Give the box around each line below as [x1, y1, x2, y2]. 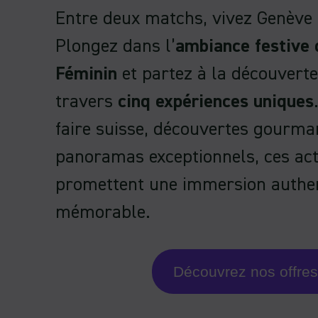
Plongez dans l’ [55, 37, 175, 56]
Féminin [55, 65, 117, 84]
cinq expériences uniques [118, 92, 314, 111]
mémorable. [55, 203, 150, 222]
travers [55, 92, 118, 111]
